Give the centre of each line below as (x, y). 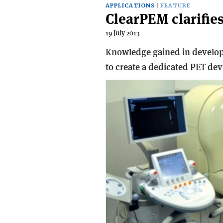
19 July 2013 (123, 33)
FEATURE (175, 6)
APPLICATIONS (130, 6)
